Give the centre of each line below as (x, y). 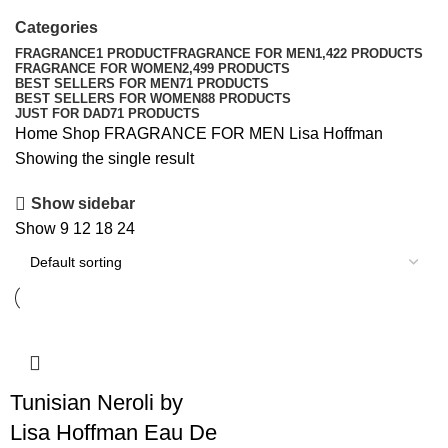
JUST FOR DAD (62, 113)
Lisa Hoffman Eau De (113, 432)
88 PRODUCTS (246, 98)
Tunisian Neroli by (96, 402)
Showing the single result (104, 158)
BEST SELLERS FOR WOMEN (108, 98)
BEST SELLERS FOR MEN (97, 83)
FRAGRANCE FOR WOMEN (98, 68)
